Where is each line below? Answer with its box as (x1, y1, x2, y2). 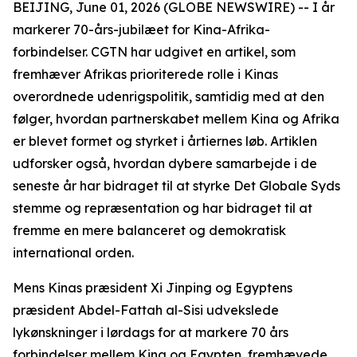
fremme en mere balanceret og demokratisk (13, 222, 286, 238)
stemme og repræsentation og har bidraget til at (13, 200, 312, 216)
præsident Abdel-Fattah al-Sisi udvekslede (13, 302, 279, 318)
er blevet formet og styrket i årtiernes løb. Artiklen (13, 133, 317, 149)
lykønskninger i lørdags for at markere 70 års (13, 324, 288, 340)
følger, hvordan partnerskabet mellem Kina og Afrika (13, 111, 339, 127)
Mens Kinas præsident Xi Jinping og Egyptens (13, 280, 292, 296)
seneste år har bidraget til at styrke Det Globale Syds (13, 178, 340, 194)
